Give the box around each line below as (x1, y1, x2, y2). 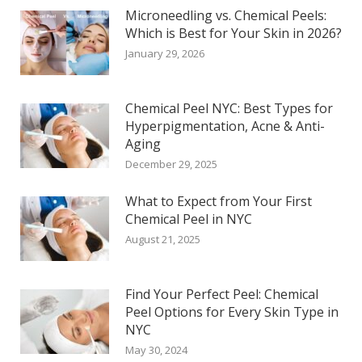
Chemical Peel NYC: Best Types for (125, 99, 333, 118)
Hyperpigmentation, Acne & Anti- (125, 117, 325, 136)
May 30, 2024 (125, 343, 187, 358)
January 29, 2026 (125, 46, 204, 61)
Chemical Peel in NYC (125, 210, 252, 229)
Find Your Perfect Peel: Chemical (125, 285, 318, 304)
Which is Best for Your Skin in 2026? (125, 24, 342, 43)
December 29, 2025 (125, 157, 217, 172)
